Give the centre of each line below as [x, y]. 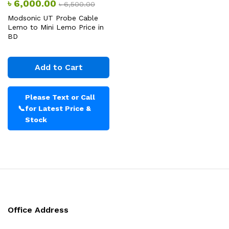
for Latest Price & [58, 108]
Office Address [38, 210]
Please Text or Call [60, 97]
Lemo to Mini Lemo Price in [56, 27]
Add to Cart [59, 67]
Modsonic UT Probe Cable [53, 18]
